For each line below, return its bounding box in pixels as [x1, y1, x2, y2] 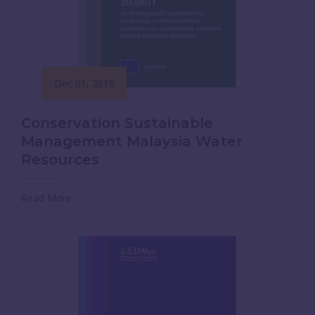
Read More [21, 191, 75, 205]
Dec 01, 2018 [54, 77, 115, 90]
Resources [21, 151, 99, 168]
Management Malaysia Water [21, 133, 243, 150]
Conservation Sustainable [21, 115, 213, 131]
